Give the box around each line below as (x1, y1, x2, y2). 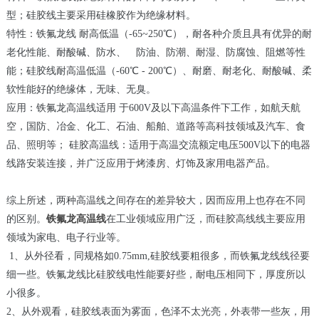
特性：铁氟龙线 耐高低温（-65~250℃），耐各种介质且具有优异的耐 (6, 28, 312, 40)
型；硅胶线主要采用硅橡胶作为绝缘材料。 (6, 10, 196, 21)
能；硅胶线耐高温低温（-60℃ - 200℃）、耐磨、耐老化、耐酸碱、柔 (6, 66, 312, 77)
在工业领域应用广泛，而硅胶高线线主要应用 (105, 214, 305, 225)
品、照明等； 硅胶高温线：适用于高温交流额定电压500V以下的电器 (6, 140, 310, 151)
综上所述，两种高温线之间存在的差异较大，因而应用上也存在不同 (6, 195, 305, 206)
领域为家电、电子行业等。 (6, 232, 126, 244)
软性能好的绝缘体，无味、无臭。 (6, 84, 156, 95)
